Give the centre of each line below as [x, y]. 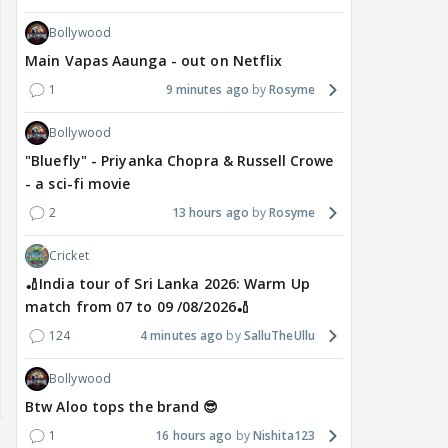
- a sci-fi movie [78, 184]
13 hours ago [210, 213]
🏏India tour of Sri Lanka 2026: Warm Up [167, 284]
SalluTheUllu [279, 336]
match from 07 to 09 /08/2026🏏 [137, 307]
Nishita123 [284, 436]
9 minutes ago [207, 90]
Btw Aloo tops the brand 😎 [122, 407]
